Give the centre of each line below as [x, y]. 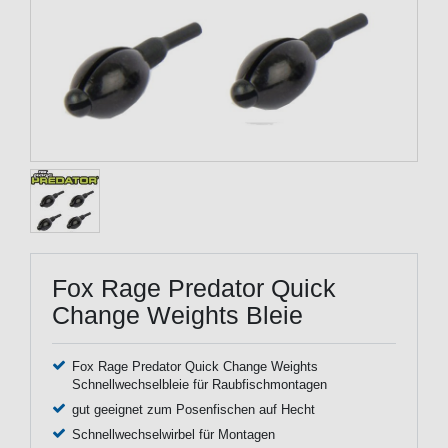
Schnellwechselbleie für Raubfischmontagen [199, 384]
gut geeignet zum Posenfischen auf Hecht [193, 409]
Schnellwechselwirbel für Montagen [173, 434]
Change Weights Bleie [177, 314]
